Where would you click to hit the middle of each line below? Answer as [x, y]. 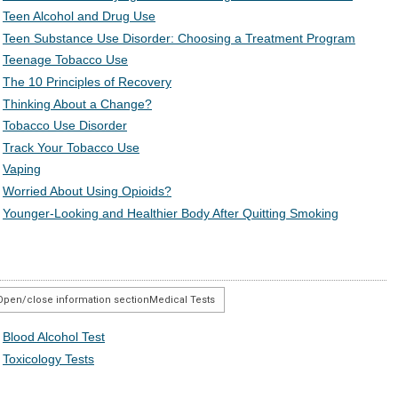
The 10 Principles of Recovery [87, 81]
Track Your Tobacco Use [71, 147]
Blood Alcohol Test [54, 337]
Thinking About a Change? [77, 103]
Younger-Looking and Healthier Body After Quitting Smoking [171, 213]
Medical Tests [182, 300]
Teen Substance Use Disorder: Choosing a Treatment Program [179, 38]
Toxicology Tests [48, 359]
